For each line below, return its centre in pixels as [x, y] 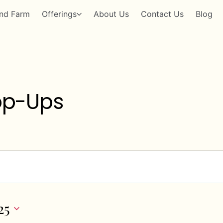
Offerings [59, 14]
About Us [111, 14]
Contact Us [162, 14]
